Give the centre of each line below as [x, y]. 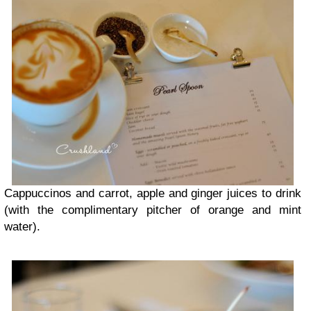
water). [22, 226]
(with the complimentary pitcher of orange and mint [153, 210]
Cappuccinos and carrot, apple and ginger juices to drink [153, 193]
